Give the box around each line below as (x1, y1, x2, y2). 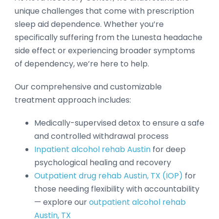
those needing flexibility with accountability (34, 183, 199, 195)
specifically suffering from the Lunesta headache (15, 31, 202, 43)
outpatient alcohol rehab (89, 196, 186, 208)
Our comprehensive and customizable (15, 81, 162, 92)
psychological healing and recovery (34, 156, 171, 168)
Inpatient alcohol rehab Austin (34, 143, 151, 155)
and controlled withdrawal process (34, 130, 169, 142)
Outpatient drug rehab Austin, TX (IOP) (34, 170, 183, 181)
